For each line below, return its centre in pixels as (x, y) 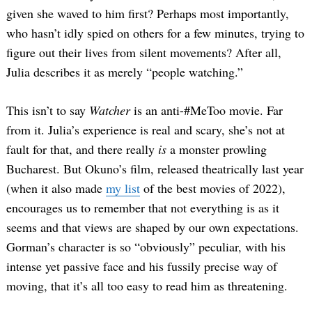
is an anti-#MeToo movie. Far (208, 110)
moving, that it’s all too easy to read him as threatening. (147, 286)
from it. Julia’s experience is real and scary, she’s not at (146, 130)
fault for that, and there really (82, 149)
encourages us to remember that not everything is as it (143, 208)
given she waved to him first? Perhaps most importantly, (148, 14)
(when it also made (56, 188)
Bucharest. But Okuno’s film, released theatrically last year (155, 169)
